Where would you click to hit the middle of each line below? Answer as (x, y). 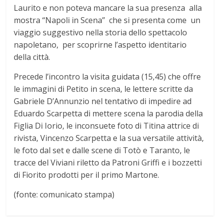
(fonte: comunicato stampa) (64, 195)
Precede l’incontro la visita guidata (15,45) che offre (108, 77)
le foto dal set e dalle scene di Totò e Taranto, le (102, 151)
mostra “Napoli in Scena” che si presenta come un (107, 20)
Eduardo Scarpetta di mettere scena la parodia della (109, 114)
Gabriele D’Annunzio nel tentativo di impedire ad (103, 101)
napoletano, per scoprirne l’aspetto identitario (100, 45)
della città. (32, 57)
